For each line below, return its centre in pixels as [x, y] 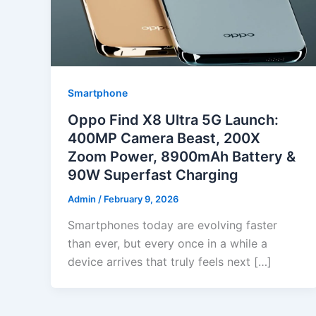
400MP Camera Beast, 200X [164, 138]
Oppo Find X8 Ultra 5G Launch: [173, 120]
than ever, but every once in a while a [168, 244]
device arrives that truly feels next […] [170, 262]
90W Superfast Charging [153, 175]
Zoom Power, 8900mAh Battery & [182, 156]
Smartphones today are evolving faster [172, 225]
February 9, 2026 [141, 199]
